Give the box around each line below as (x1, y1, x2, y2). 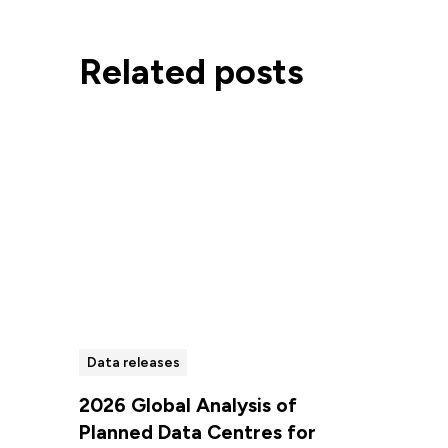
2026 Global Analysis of (78, 393, 297, 418)
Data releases (86, 354, 180, 371)
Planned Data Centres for (78, 420, 316, 445)
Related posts (78, 50, 303, 94)
